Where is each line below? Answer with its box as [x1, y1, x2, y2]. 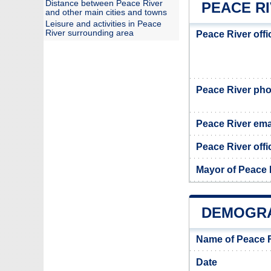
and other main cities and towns [45, 8, 167, 17]
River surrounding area [45, 28, 134, 38]
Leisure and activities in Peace [45, 19, 162, 28]
